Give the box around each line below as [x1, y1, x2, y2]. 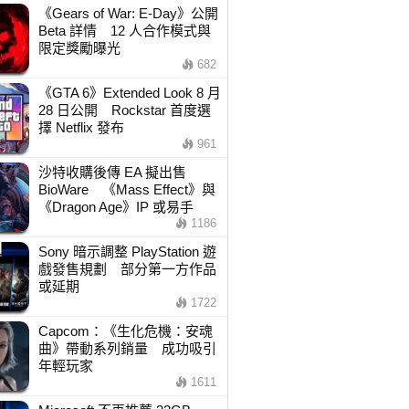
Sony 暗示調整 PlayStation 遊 [37, 244, 216, 259]
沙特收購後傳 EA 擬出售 [37, 164, 186, 180]
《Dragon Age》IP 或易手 [37, 199, 194, 215]
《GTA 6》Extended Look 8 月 [37, 85, 221, 100]
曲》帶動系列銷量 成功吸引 [37, 341, 216, 356]
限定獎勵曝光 [37, 40, 121, 56]
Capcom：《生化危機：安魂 [37, 323, 213, 339]
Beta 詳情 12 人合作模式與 [37, 23, 211, 38]
